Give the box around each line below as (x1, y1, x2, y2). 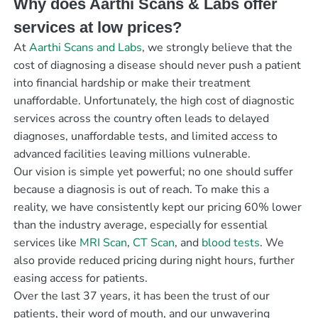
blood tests (201, 234, 260, 251)
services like (13, 234, 79, 251)
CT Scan (132, 234, 175, 251)
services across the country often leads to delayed (13, 110, 269, 126)
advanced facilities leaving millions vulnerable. (13, 146, 253, 162)
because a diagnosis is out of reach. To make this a (13, 181, 269, 197)
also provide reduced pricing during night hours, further (13, 252, 295, 268)
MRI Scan (79, 234, 127, 251)
